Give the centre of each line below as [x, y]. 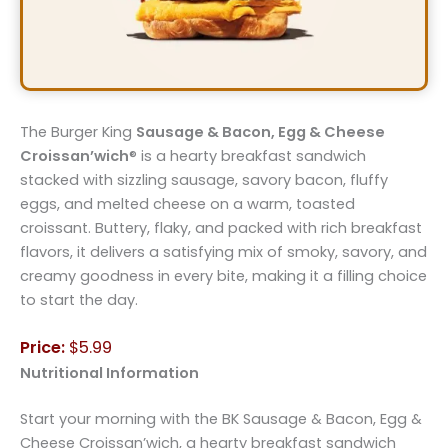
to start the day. [79, 299]
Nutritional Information [109, 373]
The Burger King [78, 131]
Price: [44, 348]
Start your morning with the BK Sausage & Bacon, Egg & [221, 419]
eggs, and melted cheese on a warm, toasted [187, 203]
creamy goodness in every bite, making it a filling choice [223, 275]
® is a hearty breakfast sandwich [247, 155]
